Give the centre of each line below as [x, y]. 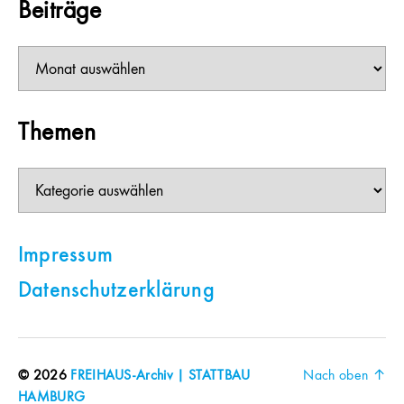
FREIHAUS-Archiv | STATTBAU [161, 376]
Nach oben [338, 376]
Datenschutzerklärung [116, 292]
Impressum [66, 257]
